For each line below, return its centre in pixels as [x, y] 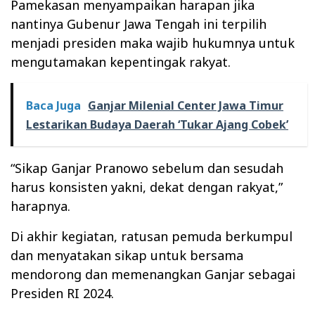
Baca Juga [53, 106]
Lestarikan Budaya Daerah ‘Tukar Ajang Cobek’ [157, 125]
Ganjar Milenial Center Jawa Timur [186, 106]
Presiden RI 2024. [62, 294]
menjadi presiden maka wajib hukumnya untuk [153, 43]
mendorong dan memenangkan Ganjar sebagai [153, 275]
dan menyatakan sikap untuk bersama [127, 256]
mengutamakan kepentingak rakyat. [121, 62]
